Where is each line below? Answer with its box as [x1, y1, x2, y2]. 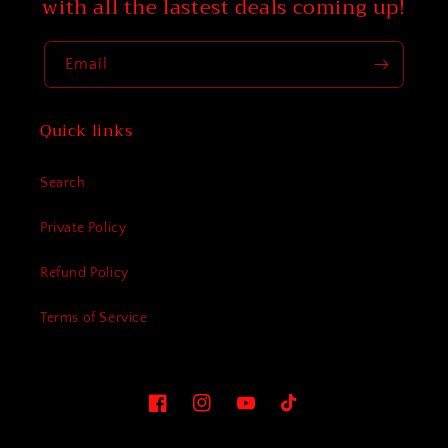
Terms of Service [40, 310, 148, 327]
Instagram [192, 405, 258, 422]
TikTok [280, 405, 321, 422]
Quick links [40, 117, 133, 146]
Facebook [148, 405, 211, 422]
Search [40, 175, 86, 192]
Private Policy [40, 220, 127, 237]
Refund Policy [40, 265, 129, 282]
